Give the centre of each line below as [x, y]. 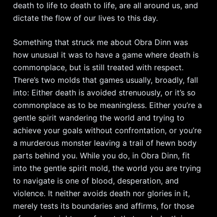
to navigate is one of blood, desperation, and [96, 181]
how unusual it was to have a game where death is [106, 55]
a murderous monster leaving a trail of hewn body [105, 143]
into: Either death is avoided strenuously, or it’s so [104, 93]
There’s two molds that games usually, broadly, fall [105, 80]
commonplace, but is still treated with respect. [98, 67]
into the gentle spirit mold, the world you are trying [107, 168]
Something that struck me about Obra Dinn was [100, 42]
